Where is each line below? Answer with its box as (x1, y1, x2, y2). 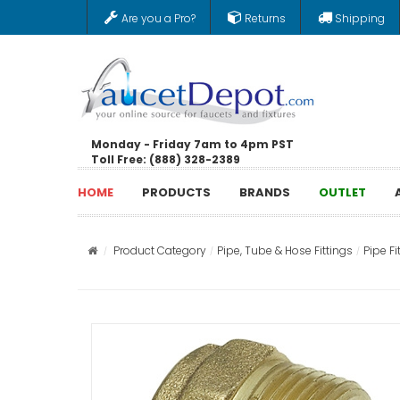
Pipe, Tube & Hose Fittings (217, 243, 353, 258)
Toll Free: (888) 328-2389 (91, 151, 240, 167)
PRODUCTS (142, 183, 211, 201)
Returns (245, 11, 286, 26)
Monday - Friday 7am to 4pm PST (91, 136, 294, 152)
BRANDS (239, 183, 290, 201)
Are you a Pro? (121, 11, 196, 26)
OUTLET (319, 183, 366, 201)
